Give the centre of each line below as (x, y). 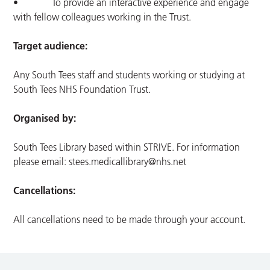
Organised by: (45, 118)
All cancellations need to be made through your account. (130, 220)
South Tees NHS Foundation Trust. (82, 89)
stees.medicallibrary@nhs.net (128, 162)
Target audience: (51, 46)
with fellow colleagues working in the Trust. (102, 17)
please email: (41, 162)
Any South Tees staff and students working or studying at (129, 75)
